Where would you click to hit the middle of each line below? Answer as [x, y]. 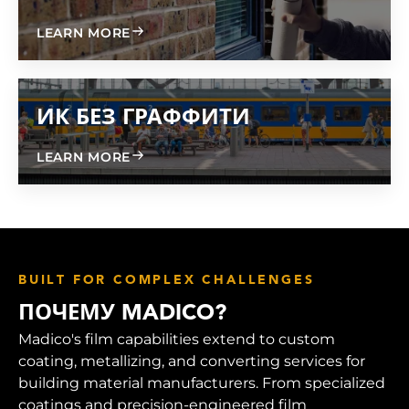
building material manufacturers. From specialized [202, 383]
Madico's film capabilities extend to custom [177, 340]
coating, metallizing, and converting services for [192, 362]
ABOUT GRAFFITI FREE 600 [225, 32]
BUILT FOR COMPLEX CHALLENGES [167, 281]
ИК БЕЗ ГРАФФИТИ [143, 119]
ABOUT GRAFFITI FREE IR [219, 157]
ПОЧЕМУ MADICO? [122, 315]
